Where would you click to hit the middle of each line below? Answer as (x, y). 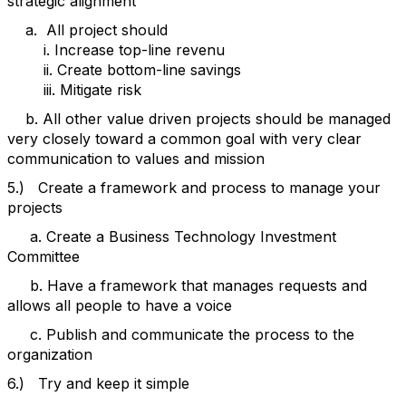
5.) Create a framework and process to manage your (194, 188)
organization (50, 354)
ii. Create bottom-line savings (124, 70)
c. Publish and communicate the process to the (181, 334)
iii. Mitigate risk (74, 90)
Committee (43, 256)
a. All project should (87, 30)
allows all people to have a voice (120, 305)
